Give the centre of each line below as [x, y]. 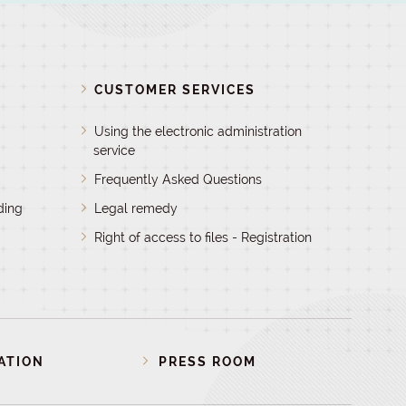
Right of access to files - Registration [203, 237]
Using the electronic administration [198, 131]
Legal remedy [135, 208]
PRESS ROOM [207, 362]
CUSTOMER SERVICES [174, 90]
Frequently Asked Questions [178, 179]
